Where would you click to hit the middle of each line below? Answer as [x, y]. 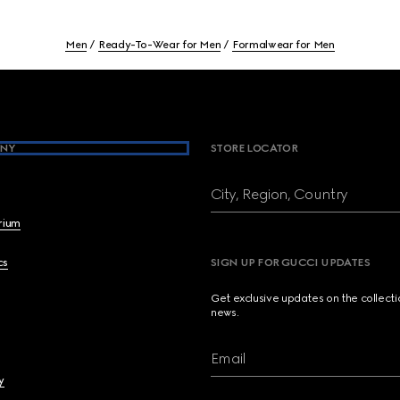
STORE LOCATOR [254, 148]
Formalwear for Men [283, 45]
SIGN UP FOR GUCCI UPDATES [290, 262]
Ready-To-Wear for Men [159, 45]
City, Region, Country [279, 194]
